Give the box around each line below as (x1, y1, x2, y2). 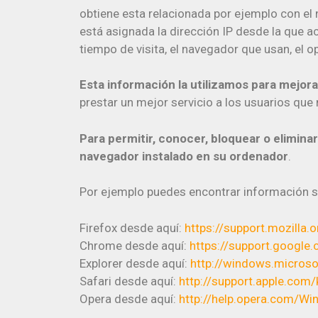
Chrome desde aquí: (79, 238, 190, 253)
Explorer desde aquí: (79, 256, 190, 270)
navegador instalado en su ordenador (79, 148, 288, 163)
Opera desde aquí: (79, 291, 179, 306)
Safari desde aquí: (79, 273, 179, 288)
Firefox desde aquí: (79, 220, 185, 235)
